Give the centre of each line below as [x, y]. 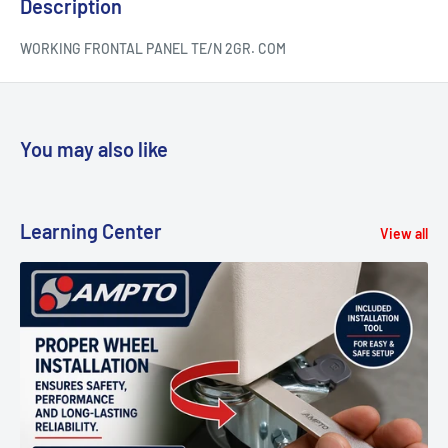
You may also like [94, 149]
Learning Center [91, 231]
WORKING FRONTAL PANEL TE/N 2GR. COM [153, 49]
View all [404, 234]
